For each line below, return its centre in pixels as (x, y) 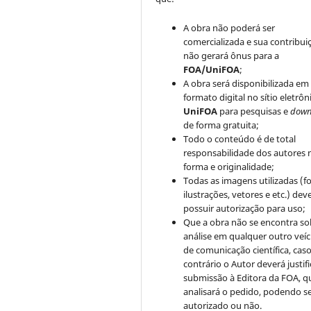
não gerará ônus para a (232, 56)
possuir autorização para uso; (245, 209)
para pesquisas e (254, 111)
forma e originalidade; (229, 167)
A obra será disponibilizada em (246, 84)
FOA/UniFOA (212, 70)
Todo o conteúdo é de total (240, 139)
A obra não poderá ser (229, 28)
